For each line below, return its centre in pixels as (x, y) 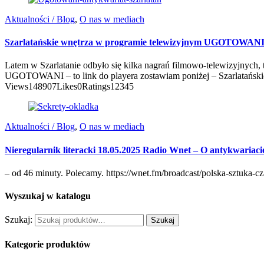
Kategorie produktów (48, 244)
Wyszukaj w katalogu (48, 196)
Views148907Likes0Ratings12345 (69, 87)
